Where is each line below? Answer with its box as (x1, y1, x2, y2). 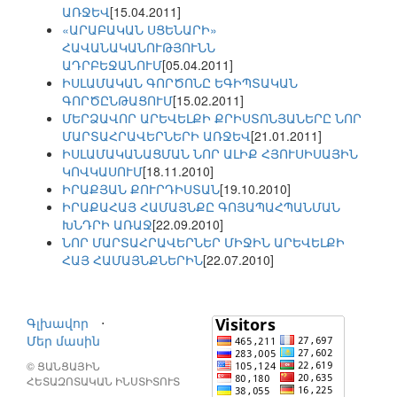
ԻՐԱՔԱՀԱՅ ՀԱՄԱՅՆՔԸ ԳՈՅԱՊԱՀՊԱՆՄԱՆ (62, 198, 340, 216)
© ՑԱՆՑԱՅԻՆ (27, 358, 100, 374)
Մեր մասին (27, 331, 100, 350)
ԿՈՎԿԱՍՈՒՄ (62, 162, 143, 181)
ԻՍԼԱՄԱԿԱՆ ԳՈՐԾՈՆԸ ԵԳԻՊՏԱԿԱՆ (62, 74, 298, 92)
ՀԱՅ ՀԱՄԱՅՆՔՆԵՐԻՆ (62, 251, 203, 269)
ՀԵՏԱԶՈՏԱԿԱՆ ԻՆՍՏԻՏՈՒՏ (27, 373, 180, 389)
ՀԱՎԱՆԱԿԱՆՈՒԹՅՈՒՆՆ (62, 38, 215, 57)
